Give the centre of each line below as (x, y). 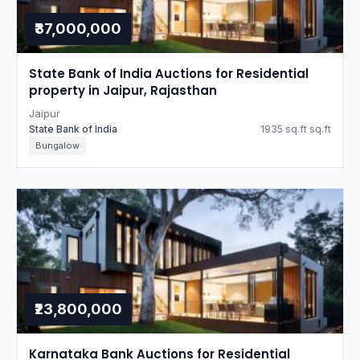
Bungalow (57, 145)
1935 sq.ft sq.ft (296, 129)
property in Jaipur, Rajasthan (123, 90)
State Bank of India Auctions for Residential (169, 74)
